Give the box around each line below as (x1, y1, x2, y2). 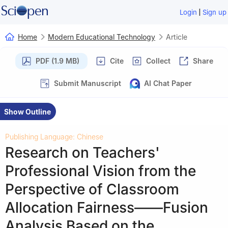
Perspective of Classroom (5, 180, 179, 198)
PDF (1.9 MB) (35, 56, 79, 65)
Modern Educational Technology (48, 32, 155, 41)
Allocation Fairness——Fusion (5, 198, 208, 216)
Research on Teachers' (5, 144, 160, 161)
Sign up (203, 8, 227, 16)
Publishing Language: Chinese (5, 132, 103, 141)
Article (166, 32, 187, 41)
